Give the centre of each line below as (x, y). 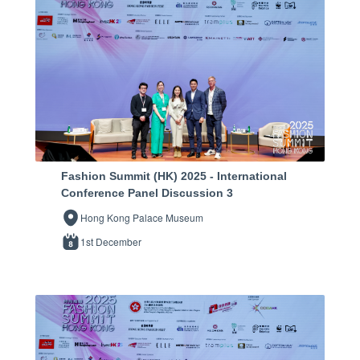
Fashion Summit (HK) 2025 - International (174, 176)
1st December (111, 242)
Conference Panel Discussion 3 (147, 193)
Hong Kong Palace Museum (142, 218)
